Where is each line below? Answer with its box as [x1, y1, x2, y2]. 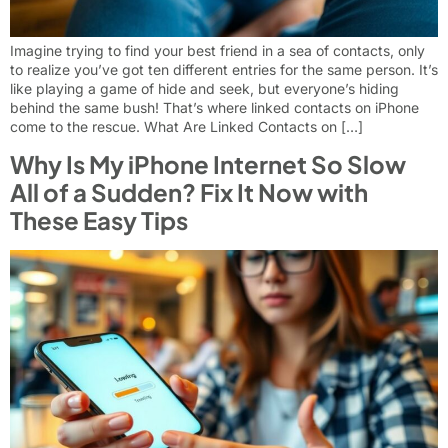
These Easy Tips [10, 205, 188, 236]
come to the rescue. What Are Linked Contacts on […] [10, 117, 363, 135]
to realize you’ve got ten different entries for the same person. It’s [10, 60, 438, 78]
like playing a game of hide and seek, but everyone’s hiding [10, 79, 399, 97]
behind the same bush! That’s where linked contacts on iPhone [10, 98, 419, 116]
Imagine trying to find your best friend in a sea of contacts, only [10, 41, 425, 59]
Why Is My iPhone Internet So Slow [10, 149, 406, 180]
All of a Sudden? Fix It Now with [10, 177, 368, 208]
